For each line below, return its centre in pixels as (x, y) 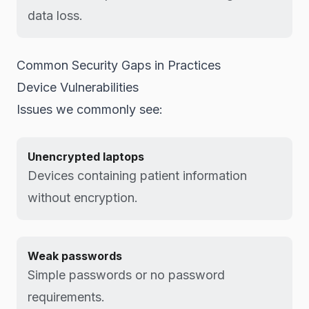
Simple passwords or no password (126, 275)
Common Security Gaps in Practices (119, 65)
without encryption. (83, 198)
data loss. (55, 16)
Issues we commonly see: (90, 109)
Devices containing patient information (137, 176)
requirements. (66, 297)
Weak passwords (75, 256)
